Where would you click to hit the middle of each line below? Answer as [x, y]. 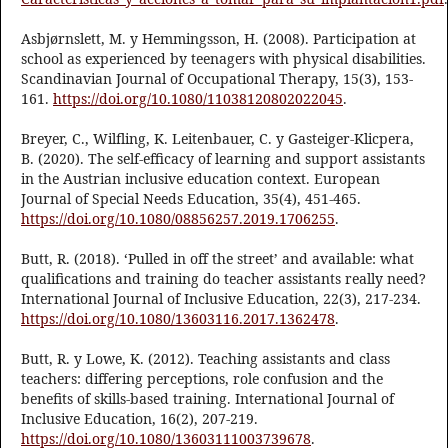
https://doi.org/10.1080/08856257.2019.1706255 [178, 219]
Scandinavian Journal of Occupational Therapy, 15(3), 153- [217, 79]
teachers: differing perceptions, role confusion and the [202, 379]
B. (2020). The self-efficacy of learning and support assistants [223, 159]
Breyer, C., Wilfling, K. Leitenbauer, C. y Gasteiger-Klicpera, [217, 139]
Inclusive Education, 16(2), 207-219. [139, 419]
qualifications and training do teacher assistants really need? [223, 279]
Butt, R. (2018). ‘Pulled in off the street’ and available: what [217, 259]
